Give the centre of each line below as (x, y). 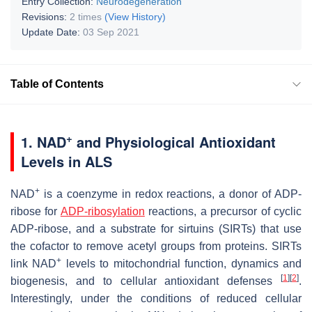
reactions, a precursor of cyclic (223, 211)
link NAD (34, 263)
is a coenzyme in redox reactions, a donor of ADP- (171, 194)
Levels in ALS (67, 161)
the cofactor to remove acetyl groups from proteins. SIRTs (156, 246)
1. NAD (44, 141)
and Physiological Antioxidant (174, 141)
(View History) (135, 16)
